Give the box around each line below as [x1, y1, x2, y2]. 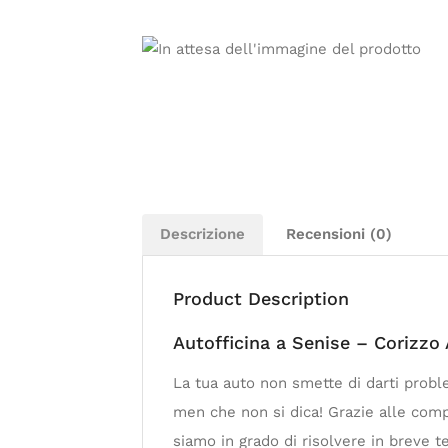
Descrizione [160, 225, 245, 243]
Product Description [173, 288, 349, 309]
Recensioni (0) [286, 225, 392, 243]
